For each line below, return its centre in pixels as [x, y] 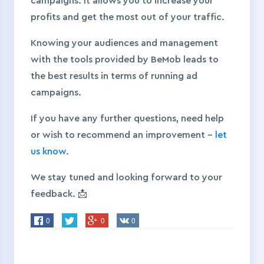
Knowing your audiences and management [124, 43]
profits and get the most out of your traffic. [129, 17]
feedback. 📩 [59, 194]
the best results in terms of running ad [114, 76]
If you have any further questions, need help [127, 119]
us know [48, 152]
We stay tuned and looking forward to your [126, 178]
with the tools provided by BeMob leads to [125, 60]
